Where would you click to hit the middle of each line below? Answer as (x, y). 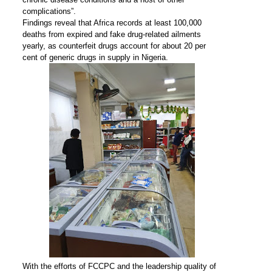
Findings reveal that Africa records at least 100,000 (112, 22)
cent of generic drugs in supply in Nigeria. (95, 57)
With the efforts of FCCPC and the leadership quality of (119, 266)
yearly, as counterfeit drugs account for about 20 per (114, 46)
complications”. (49, 11)
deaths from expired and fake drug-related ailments (111, 34)
